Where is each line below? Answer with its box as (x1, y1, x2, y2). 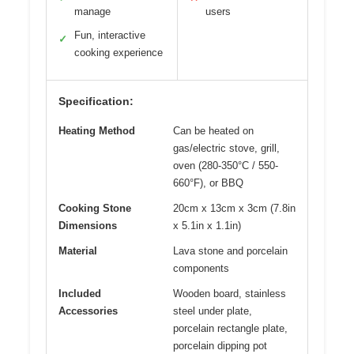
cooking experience (74, 47, 163, 59)
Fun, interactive (74, 29, 145, 42)
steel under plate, (173, 305, 252, 318)
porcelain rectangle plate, (173, 322, 288, 335)
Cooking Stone (58, 202, 131, 215)
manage (74, 6, 111, 18)
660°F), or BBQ (173, 177, 243, 190)
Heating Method (58, 125, 135, 137)
